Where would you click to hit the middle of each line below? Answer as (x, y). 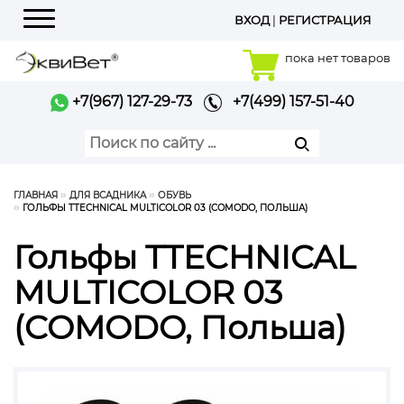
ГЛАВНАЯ (36, 195)
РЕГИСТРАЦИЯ (325, 20)
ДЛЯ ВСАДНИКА (108, 195)
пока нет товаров (338, 58)
